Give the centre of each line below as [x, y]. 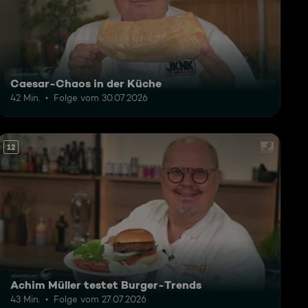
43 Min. [25, 299]
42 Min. [25, 98]
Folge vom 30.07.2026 [100, 98]
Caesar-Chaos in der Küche [86, 84]
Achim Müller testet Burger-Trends [106, 284]
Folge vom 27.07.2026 [100, 299]
